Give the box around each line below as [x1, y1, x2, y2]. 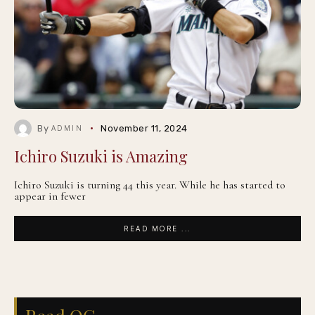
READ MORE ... [124, 224, 191, 233]
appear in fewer [14, 189, 86, 203]
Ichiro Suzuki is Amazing [14, 146, 188, 167]
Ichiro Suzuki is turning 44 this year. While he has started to [14, 178, 285, 192]
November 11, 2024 [101, 123, 188, 134]
